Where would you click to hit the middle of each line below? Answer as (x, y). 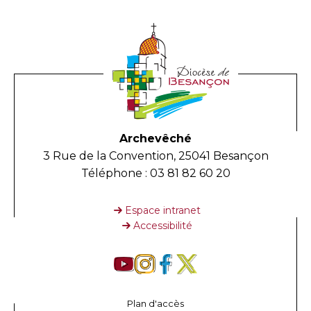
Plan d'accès (155, 303)
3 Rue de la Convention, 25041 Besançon (155, 155)
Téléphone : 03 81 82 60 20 (155, 173)
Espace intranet (162, 210)
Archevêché (155, 138)
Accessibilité (162, 225)
